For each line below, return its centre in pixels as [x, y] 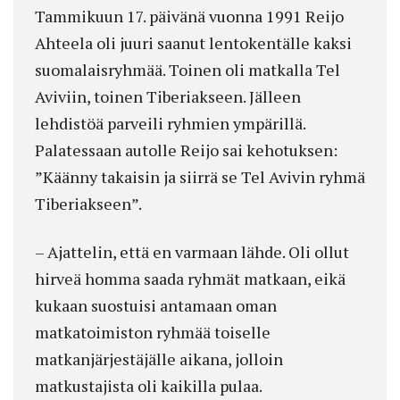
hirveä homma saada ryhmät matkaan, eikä [190, 279]
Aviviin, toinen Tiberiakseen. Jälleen [168, 97]
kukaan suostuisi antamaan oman [156, 306]
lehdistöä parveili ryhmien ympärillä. [170, 124]
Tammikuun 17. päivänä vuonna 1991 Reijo [189, 17]
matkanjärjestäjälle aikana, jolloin [159, 359]
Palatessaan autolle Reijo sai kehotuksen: [186, 150]
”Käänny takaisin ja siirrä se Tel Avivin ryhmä [200, 177]
